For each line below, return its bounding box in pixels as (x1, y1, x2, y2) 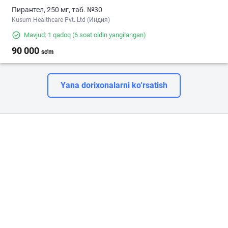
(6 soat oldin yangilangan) (71, 31, 146, 39)
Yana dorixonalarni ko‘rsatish (61, 80, 167, 91)
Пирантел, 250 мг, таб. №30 (12, 6, 102, 14)
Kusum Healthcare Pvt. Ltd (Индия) (12, 16, 110, 24)
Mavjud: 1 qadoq (24, 31, 71, 39)
